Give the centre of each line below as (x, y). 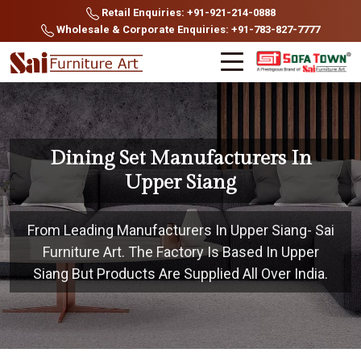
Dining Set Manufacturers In (180, 158)
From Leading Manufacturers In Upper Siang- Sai (180, 230)
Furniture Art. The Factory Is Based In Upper (180, 252)
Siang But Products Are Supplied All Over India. (180, 274)
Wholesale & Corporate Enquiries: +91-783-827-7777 (187, 29)
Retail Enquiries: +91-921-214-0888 (187, 12)
